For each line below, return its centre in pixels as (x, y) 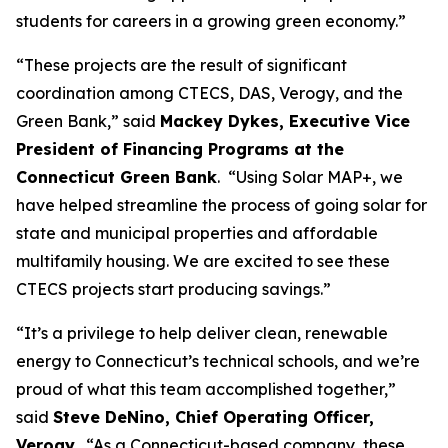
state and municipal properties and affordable (197, 233)
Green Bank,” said (88, 121)
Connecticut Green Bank (116, 177)
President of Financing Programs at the (180, 149)
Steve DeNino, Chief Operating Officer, (213, 417)
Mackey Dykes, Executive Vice (285, 121)
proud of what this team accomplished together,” (206, 389)
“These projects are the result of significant (181, 65)
